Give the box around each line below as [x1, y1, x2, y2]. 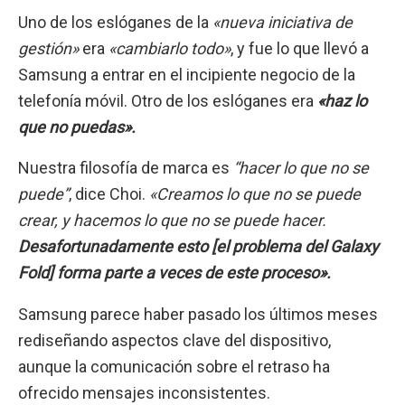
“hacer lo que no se [233, 158, 369, 178]
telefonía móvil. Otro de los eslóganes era [18, 91, 317, 111]
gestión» [18, 39, 79, 59]
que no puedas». [18, 118, 136, 137]
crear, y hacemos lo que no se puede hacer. [18, 211, 326, 231]
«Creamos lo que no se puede [149, 184, 361, 204]
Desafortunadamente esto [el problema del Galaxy [18, 237, 379, 257]
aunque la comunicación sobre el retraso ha [18, 356, 330, 376]
